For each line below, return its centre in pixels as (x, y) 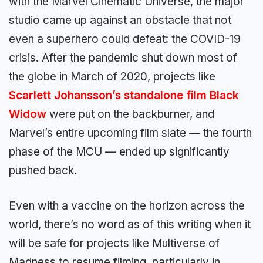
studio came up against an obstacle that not (120, 20)
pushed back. (43, 170)
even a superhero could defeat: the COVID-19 (125, 39)
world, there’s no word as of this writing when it (130, 225)
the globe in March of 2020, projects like (112, 76)
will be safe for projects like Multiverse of (114, 243)
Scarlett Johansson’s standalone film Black (124, 95)
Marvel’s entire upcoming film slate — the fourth (130, 133)
